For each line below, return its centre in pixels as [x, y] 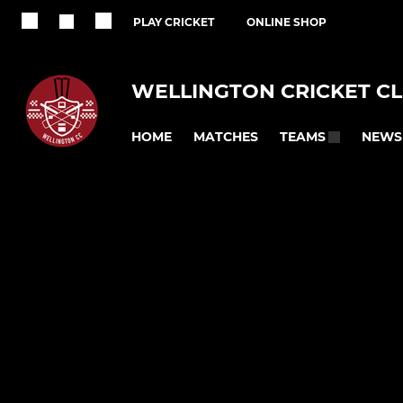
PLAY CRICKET [174, 22]
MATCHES [226, 136]
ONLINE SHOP [287, 22]
